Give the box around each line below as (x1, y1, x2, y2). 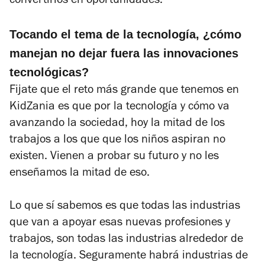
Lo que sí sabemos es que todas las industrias (9, 201, 240, 213)
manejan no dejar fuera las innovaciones (9, 46, 238, 60)
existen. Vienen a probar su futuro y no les (9, 151, 219, 163)
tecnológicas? (9, 65, 89, 79)
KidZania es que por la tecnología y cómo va (9, 101, 230, 114)
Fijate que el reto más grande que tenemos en (9, 85, 239, 97)
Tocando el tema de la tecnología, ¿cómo (9, 27, 241, 41)
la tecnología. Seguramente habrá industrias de (9, 250, 248, 263)
